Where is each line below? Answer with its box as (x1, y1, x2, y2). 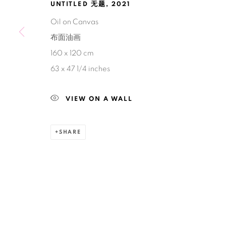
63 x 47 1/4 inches (50, 65, 110, 73)
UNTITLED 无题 (50, 1, 106, 8)
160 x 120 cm (50, 49, 94, 57)
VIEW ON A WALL (66, 95, 133, 102)
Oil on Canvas (50, 18, 98, 26)
